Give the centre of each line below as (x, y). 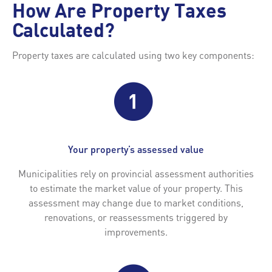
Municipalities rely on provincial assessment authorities (136, 173)
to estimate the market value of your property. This (136, 188)
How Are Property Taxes (119, 12)
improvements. (136, 231)
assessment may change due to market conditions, (136, 202)
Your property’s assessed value (136, 149)
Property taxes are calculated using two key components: (133, 55)
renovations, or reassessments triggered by (136, 217)
